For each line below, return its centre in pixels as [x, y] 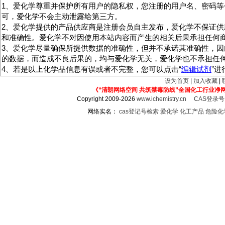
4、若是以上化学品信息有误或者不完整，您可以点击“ [91, 69]
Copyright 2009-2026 [107, 99]
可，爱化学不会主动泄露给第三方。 [62, 17]
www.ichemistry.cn [162, 99]
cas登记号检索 [139, 111]
